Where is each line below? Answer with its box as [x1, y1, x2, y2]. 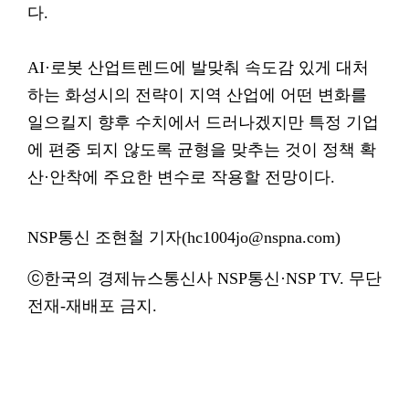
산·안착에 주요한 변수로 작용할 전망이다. [27, 168, 335, 186]
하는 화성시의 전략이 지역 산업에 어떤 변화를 [27, 86, 367, 104]
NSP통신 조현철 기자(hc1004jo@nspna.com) [27, 228, 341, 246]
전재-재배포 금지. [27, 297, 157, 315]
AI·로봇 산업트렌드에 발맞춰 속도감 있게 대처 [27, 58, 369, 77]
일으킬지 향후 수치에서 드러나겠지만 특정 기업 [27, 113, 379, 131]
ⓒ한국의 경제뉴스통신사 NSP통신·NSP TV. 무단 [27, 269, 382, 288]
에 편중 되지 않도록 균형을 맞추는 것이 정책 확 [27, 141, 376, 159]
